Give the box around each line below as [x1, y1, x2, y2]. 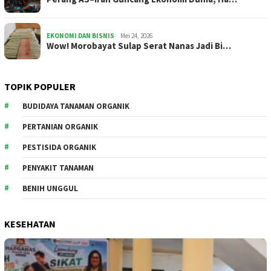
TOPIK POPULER [4, 80, 76, 93]
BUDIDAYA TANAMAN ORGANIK [22, 101, 129, 112]
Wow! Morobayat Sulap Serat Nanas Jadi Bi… [47, 40, 231, 52]
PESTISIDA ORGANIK [22, 142, 96, 153]
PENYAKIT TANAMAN [22, 163, 94, 174]
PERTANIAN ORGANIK [22, 122, 98, 132]
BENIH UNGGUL [22, 183, 78, 194]
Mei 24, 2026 [120, 31, 152, 41]
